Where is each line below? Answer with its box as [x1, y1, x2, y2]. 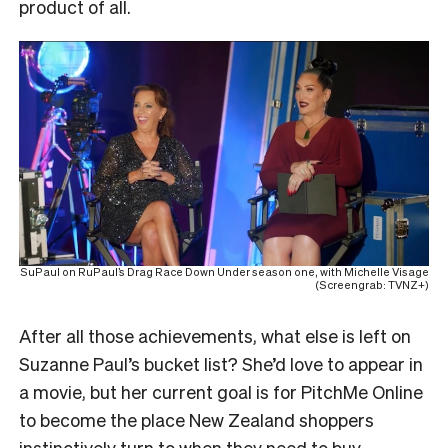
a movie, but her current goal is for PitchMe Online [19, 380, 423, 404]
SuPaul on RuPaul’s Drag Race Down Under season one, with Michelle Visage [20, 265, 429, 280]
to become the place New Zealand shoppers [19, 408, 374, 432]
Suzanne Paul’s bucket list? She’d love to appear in [19, 352, 423, 376]
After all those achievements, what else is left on [19, 324, 411, 348]
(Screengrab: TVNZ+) [315, 278, 429, 293]
